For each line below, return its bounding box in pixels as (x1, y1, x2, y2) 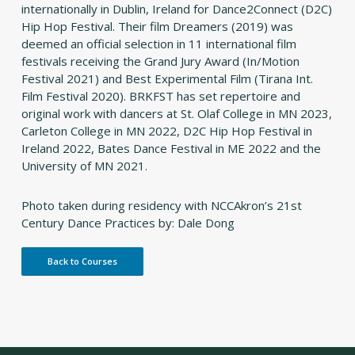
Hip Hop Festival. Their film (21, 18, 173, 35)
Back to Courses (47, 255, 117, 268)
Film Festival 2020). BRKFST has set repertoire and (21, 88, 300, 105)
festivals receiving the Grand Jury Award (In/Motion (21, 53, 300, 70)
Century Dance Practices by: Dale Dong (21, 215, 235, 231)
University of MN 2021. (21, 158, 147, 174)
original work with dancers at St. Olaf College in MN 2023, (21, 105, 332, 122)
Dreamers (172, 18, 228, 35)
